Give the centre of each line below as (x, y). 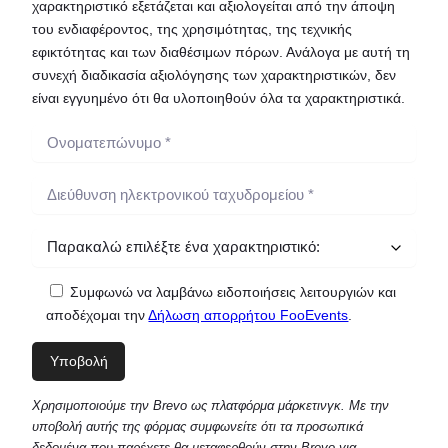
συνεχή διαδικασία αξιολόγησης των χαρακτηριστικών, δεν (214, 75)
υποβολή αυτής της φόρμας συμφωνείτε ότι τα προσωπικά (197, 427)
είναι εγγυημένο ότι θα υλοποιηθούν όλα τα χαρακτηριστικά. (218, 98)
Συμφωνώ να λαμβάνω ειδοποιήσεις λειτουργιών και (233, 292)
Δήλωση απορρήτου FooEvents (248, 315)
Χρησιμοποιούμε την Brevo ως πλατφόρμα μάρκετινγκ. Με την (210, 406)
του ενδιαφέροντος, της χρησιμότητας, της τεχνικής (192, 29)
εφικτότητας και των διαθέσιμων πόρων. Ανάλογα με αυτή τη (221, 52)
